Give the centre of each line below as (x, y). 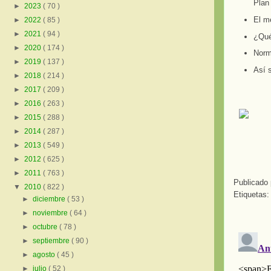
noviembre (51, 213)
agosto (45, 255)
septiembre (52, 241)
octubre (46, 227)
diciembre (50, 199)
